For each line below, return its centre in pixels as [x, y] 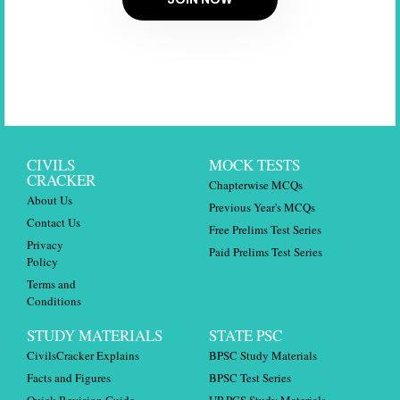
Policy [42, 262]
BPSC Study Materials [263, 355]
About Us [50, 200]
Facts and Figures [69, 378]
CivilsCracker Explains [83, 355]
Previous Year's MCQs [262, 207]
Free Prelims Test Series [265, 229]
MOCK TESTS [254, 165]
